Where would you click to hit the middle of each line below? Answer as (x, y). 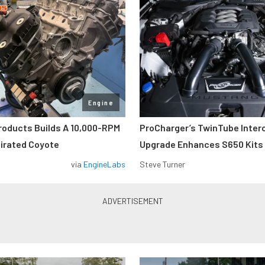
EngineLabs (104, 164)
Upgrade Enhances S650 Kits (201, 144)
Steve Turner (162, 164)
